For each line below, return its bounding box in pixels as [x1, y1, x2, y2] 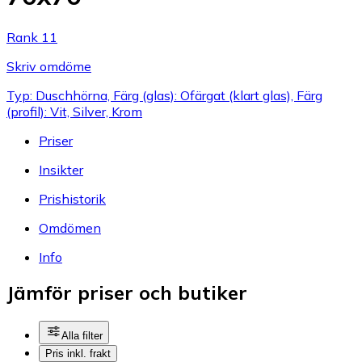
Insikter [39, 161, 83, 178]
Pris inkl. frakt [45, 347, 111, 360]
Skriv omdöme [6, 57, 91, 74]
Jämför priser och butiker [6, 280, 247, 305]
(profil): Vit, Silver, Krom [6, 103, 142, 120]
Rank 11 [6, 28, 57, 45]
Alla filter [61, 330, 103, 343]
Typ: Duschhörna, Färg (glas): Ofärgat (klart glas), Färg [6, 86, 322, 103]
